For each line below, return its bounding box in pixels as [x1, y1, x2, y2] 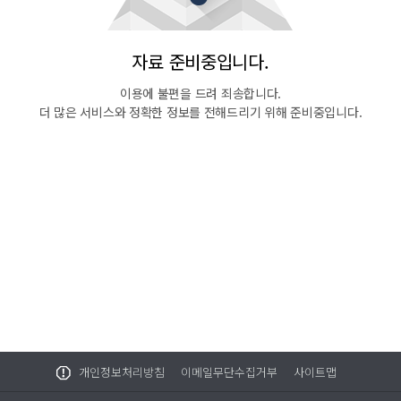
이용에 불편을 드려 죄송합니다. [119, 84, 282, 102]
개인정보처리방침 [79, 363, 165, 380]
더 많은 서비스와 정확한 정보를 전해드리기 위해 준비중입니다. [38, 103, 363, 121]
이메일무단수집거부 [181, 363, 277, 380]
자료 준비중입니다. [132, 48, 269, 74]
